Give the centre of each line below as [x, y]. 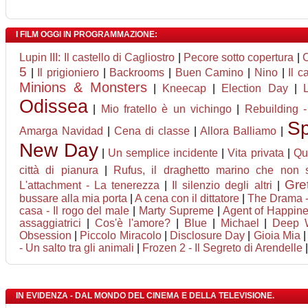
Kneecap [185, 88]
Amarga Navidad [61, 131]
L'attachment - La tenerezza [90, 185]
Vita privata [256, 153]
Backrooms [137, 73]
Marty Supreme [176, 211]
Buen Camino [209, 73]
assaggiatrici [50, 223]
